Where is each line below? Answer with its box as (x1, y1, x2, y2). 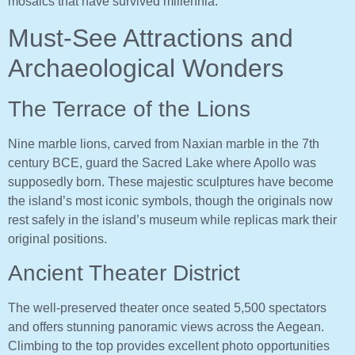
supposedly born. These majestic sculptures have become (8, 174, 334, 189)
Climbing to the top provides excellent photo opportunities (8, 338, 330, 353)
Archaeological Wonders (8, 53, 284, 82)
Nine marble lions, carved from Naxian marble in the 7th (8, 136, 319, 151)
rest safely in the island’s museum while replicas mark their (8, 212, 337, 227)
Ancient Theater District (8, 260, 240, 285)
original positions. (8, 231, 107, 246)
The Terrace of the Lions (8, 96, 250, 121)
